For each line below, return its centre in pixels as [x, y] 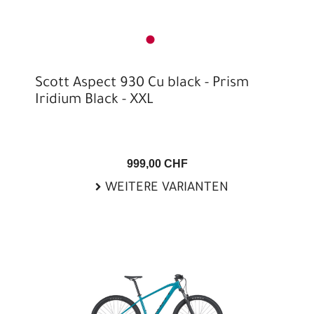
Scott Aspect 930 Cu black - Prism [142, 84]
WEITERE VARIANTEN [165, 189]
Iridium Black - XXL [94, 101]
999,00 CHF [157, 164]
